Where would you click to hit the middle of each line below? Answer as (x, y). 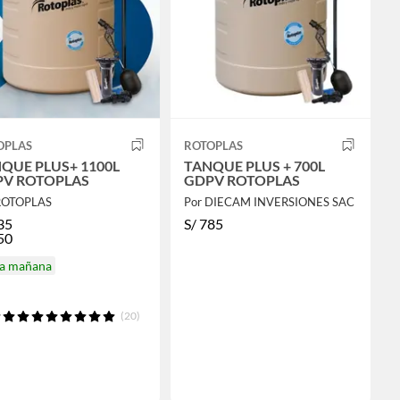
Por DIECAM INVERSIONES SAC (269, 201)
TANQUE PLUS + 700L (254, 165)
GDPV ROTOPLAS (242, 179)
